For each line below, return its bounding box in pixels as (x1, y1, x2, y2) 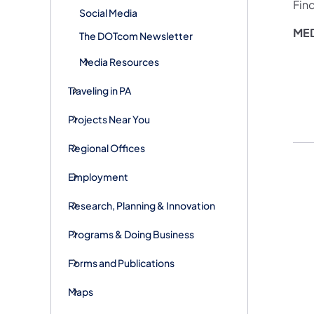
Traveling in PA (68, 83, 131, 97)
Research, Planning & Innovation (68, 198, 215, 212)
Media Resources (79, 55, 159, 68)
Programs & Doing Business (68, 227, 194, 240)
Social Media (79, 6, 137, 19)
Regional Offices (68, 141, 145, 154)
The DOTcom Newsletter (79, 29, 193, 42)
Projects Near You (68, 112, 150, 125)
